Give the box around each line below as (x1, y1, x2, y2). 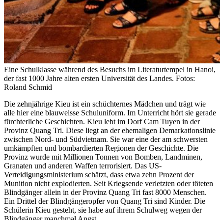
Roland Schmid (4, 83, 52, 92)
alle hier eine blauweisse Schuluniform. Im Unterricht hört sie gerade (4, 109, 216, 117)
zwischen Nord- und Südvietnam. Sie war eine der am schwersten (4, 135, 208, 144)
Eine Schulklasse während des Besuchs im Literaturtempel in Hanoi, (4, 65, 216, 74)
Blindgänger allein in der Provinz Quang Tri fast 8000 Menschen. (4, 188, 207, 197)
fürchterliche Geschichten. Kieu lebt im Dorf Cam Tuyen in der (4, 117, 200, 126)
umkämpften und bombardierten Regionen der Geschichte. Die (4, 144, 198, 153)
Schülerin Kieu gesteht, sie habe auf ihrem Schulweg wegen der (4, 206, 202, 215)
